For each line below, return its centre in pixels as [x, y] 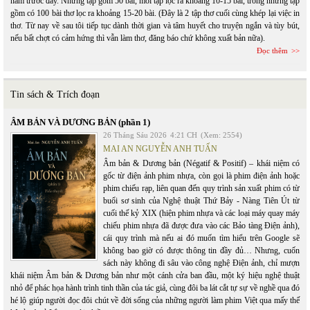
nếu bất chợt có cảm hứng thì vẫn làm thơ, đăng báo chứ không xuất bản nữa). [138, 38]
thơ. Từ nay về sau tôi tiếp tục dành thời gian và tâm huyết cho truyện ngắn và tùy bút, [155, 25]
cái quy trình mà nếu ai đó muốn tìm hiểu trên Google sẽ [201, 238]
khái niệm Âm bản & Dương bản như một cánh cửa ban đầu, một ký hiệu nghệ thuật [155, 275]
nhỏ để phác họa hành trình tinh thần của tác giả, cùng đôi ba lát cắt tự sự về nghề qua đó [155, 288]
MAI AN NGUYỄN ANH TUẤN [160, 148]
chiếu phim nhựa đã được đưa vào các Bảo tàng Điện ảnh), [201, 225]
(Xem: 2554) [221, 135]
